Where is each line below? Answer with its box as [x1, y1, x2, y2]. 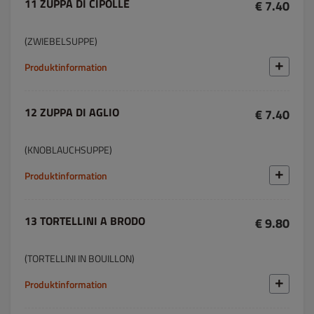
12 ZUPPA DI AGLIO [25, 104, 119, 121]
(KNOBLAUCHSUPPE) [25, 142, 112, 157]
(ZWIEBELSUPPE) [25, 34, 97, 48]
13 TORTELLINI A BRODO [25, 212, 145, 229]
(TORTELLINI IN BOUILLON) [25, 251, 135, 266]
